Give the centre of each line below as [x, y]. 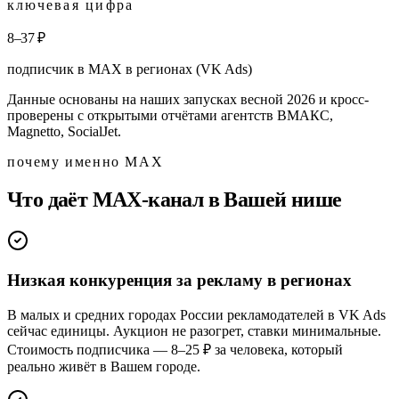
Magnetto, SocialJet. [64, 131]
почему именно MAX [85, 161]
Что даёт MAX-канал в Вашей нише [175, 199]
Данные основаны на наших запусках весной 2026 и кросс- [188, 99]
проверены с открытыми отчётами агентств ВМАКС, [170, 115]
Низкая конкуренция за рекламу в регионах [179, 281]
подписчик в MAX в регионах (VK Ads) [130, 69]
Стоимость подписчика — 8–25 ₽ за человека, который [175, 350]
